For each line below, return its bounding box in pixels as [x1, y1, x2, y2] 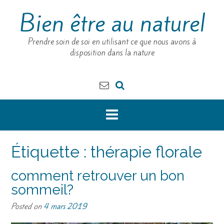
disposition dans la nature [69, 47, 154, 58]
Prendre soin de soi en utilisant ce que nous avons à [28, 36, 196, 47]
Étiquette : [11, 142, 90, 161]
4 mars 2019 [43, 200, 87, 211]
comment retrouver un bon [11, 167, 184, 184]
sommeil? [11, 181, 73, 198]
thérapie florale [90, 142, 202, 161]
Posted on [11, 200, 43, 211]
